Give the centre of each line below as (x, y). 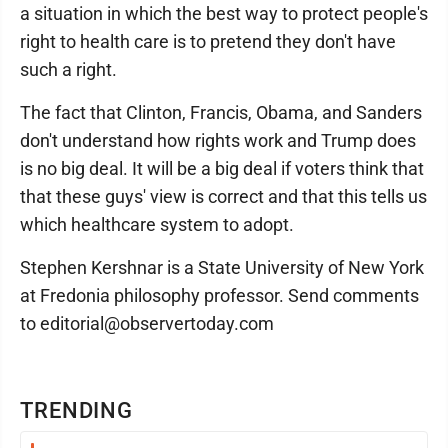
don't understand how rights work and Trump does (218, 140)
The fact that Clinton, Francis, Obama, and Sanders (221, 112)
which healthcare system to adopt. (157, 224)
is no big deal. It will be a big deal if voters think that (222, 168)
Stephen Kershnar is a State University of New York (222, 267)
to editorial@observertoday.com (147, 323)
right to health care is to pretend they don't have (208, 41)
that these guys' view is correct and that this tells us (223, 196)
